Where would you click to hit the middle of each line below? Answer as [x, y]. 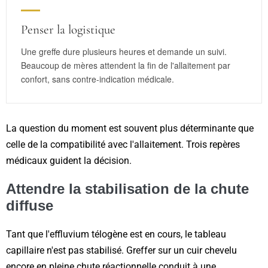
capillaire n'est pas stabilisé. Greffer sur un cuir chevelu [121, 251]
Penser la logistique [68, 30]
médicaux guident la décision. [69, 161]
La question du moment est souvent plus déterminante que [130, 129]
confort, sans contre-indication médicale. [98, 79]
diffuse [30, 206]
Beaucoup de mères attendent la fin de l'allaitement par [126, 66]
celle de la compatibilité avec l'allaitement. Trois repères [123, 145]
